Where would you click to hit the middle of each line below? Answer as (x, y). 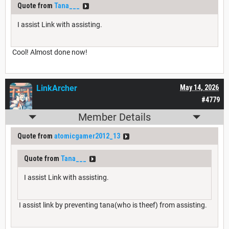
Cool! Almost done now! (49, 52)
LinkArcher (57, 88)
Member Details (114, 117)
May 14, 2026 (199, 88)
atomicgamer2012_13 (87, 136)
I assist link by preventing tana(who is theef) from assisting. (112, 205)
